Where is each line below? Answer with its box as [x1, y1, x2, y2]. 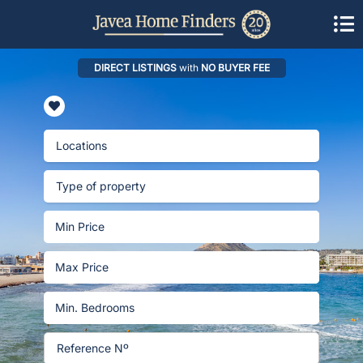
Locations [56, 138, 107, 152]
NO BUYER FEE [198, 61, 270, 74]
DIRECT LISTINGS [93, 61, 179, 74]
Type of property [56, 178, 146, 193]
